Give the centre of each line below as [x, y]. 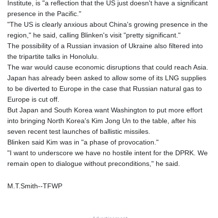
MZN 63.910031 [189, 192]
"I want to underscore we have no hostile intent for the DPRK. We [108, 153]
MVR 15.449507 [189, 138]
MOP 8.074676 [187, 106]
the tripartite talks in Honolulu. [53, 57]
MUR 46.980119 [189, 127]
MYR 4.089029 [187, 181]
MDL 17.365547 [189, 20]
